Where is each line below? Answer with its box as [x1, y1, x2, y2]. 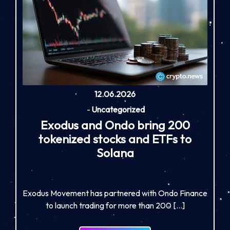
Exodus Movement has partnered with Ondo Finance [23, 188, 207, 199]
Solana [96, 145, 134, 161]
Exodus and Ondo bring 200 [40, 118, 190, 133]
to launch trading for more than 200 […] [45, 200, 185, 211]
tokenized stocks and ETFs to [39, 131, 191, 147]
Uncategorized [91, 104, 145, 115]
